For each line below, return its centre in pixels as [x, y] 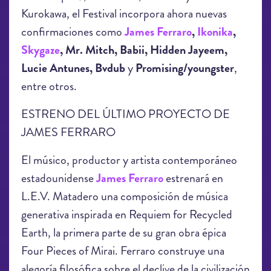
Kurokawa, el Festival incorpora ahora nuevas [124, 14]
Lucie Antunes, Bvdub [73, 68]
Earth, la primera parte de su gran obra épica [124, 233]
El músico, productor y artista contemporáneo [129, 160]
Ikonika [215, 32]
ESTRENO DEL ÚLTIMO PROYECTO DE [126, 114]
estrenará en [193, 178]
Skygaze [41, 50]
